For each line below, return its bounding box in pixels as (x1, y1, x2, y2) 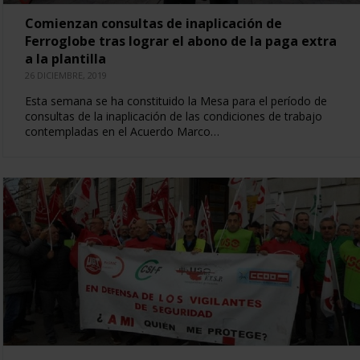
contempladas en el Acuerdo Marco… (24, 123, 219, 139)
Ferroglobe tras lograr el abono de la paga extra (24, 31, 337, 50)
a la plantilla (24, 49, 106, 67)
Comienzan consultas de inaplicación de (24, 14, 282, 32)
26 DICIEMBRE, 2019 (24, 68, 107, 81)
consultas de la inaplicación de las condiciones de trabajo (24, 108, 322, 124)
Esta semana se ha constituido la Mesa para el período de (24, 92, 327, 108)
